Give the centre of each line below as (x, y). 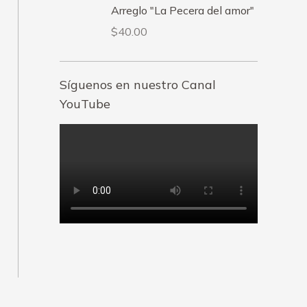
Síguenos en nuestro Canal (138, 85)
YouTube (85, 104)
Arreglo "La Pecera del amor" (183, 10)
